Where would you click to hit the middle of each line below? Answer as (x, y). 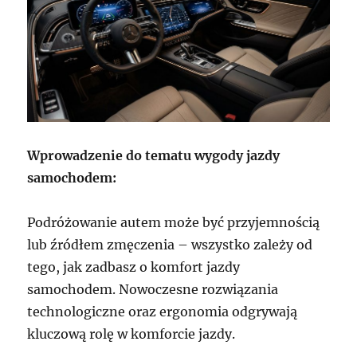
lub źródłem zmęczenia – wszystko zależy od (170, 244)
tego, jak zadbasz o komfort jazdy (134, 267)
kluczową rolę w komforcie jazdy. (131, 333)
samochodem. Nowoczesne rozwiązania (153, 289)
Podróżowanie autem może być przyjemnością (174, 222)
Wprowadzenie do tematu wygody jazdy (154, 155)
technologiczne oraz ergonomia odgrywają (163, 311)
